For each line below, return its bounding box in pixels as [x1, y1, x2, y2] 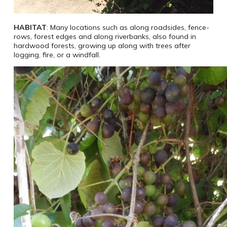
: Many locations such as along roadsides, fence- [46, 23, 209, 32]
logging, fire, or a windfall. [13, 50, 100, 60]
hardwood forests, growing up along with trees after [13, 41, 191, 51]
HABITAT [13, 23, 47, 32]
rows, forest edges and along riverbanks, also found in [13, 32, 196, 42]
